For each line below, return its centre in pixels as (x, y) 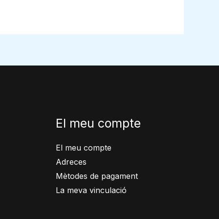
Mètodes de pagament (97, 176)
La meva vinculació (91, 190)
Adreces (71, 162)
